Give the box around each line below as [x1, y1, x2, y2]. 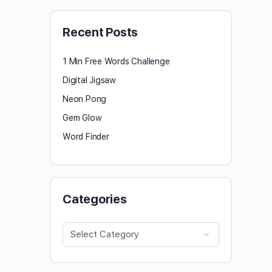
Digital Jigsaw [63, 75, 117, 85]
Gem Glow [63, 112, 102, 123]
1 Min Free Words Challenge [63, 56, 170, 66]
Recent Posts [63, 24, 138, 39]
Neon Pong [63, 93, 107, 104]
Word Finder [63, 131, 109, 141]
